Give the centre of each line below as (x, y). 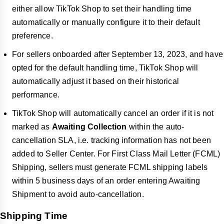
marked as (32, 127)
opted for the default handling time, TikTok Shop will (105, 68)
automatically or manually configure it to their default (106, 22)
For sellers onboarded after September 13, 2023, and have (117, 54)
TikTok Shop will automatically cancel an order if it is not (113, 113)
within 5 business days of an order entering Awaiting (106, 181)
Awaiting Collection (89, 127)
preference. (32, 36)
